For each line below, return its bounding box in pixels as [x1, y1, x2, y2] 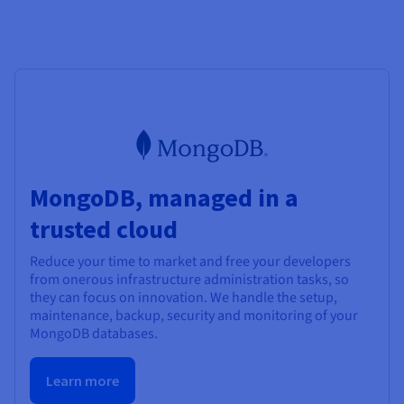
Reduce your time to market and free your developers [30, 252, 351, 272]
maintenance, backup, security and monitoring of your [30, 306, 358, 326]
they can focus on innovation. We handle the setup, [30, 288, 337, 308]
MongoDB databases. [30, 324, 158, 344]
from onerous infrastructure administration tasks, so [30, 270, 349, 290]
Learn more [46, 372, 119, 390]
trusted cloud [30, 213, 178, 246]
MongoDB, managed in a [30, 181, 298, 215]
